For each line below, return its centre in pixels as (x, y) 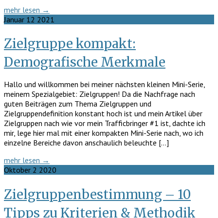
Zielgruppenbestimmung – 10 (97, 194)
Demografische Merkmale (85, 62)
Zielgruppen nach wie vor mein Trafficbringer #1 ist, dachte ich (105, 123)
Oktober (18, 170)
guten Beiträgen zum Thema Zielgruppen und (78, 104)
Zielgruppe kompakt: (70, 44)
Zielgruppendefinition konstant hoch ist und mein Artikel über (103, 114)
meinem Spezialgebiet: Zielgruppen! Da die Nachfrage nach (100, 94)
